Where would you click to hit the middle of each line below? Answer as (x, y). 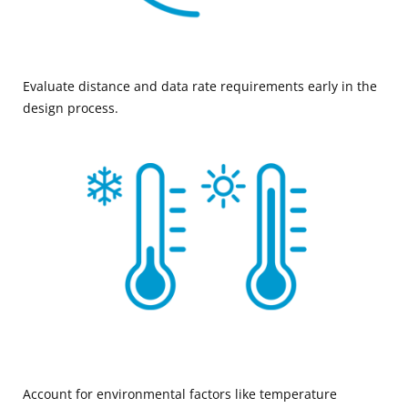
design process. (71, 107)
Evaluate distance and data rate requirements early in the (200, 86)
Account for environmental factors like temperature (180, 393)
